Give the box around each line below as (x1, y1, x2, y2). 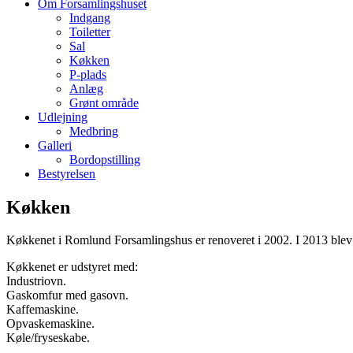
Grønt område (69, 95, 139, 110)
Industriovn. (6, 274, 66, 288)
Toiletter (69, 24, 110, 39)
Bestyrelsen (38, 166, 95, 180)
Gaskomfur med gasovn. (6, 288, 128, 303)
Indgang (69, 10, 110, 24)
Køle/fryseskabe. (6, 331, 90, 345)
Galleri (38, 138, 72, 152)
